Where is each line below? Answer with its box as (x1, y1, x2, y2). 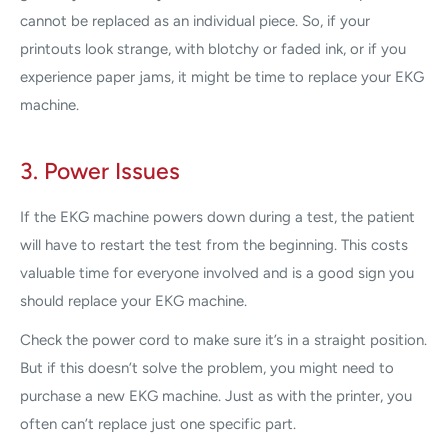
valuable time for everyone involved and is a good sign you (20, 264, 414, 283)
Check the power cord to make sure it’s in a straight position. (20, 330, 427, 349)
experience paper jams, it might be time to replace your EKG (20, 67, 424, 86)
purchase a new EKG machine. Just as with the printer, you (20, 386, 412, 405)
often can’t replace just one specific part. (20, 414, 296, 433)
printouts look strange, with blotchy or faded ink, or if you (20, 39, 406, 58)
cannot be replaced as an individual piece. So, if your (20, 11, 370, 30)
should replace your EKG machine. (20, 292, 247, 311)
